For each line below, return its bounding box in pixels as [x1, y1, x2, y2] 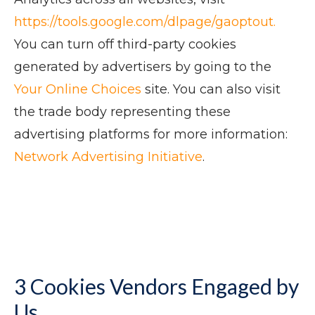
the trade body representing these [14, 104, 231, 120]
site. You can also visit [141, 82, 281, 97]
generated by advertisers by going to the [14, 59, 271, 75]
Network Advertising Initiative [14, 149, 202, 165]
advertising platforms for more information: [14, 127, 288, 142]
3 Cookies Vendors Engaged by [14, 274, 299, 299]
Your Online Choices [14, 82, 141, 97]
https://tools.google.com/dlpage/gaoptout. [14, 14, 276, 30]
